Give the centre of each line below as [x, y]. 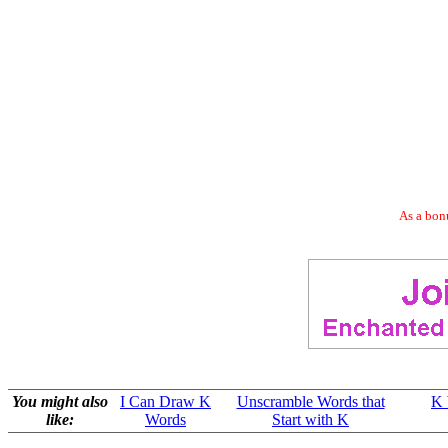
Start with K [310, 419]
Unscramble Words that [310, 401]
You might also [60, 401]
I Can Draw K [165, 401]
